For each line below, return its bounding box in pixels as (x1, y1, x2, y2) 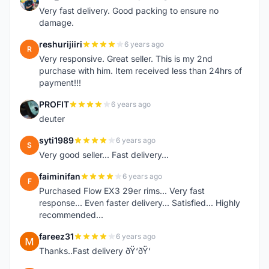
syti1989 (39, 135, 74, 145)
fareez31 (39, 231, 74, 241)
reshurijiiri (39, 39, 82, 49)
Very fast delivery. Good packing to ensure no (39, 5, 219, 16)
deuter (39, 113, 65, 124)
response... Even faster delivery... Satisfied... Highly (39, 198, 240, 208)
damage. (39, 17, 74, 28)
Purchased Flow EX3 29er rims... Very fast (39, 186, 205, 196)
